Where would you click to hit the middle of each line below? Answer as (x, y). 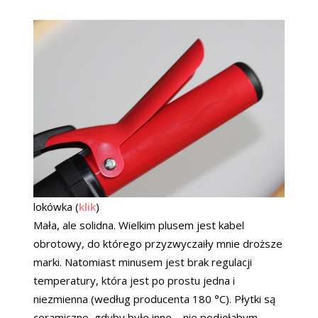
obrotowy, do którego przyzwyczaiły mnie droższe (158, 244)
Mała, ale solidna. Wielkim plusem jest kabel (139, 225)
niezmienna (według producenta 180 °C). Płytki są (154, 299)
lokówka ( (56, 207)
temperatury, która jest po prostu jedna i (134, 281)
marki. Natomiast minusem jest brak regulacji (143, 262)
